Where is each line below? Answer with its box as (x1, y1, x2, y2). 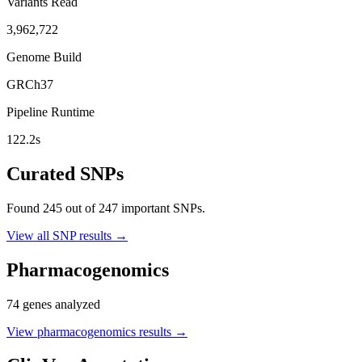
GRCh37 (6, 77, 53, 91)
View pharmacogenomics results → (6, 324, 187, 339)
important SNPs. (118, 200, 205, 215)
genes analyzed (19, 297, 100, 311)
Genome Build (6, 49, 82, 64)
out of (62, 200, 99, 215)
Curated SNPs (6, 162, 124, 184)
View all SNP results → (6, 228, 128, 242)
